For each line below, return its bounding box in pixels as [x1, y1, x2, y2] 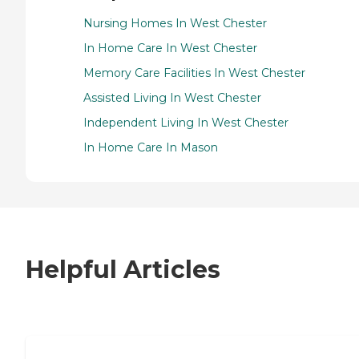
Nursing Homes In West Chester [83, 15, 267, 30]
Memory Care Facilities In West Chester [83, 65, 305, 80]
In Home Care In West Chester [83, 40, 257, 55]
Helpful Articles [26, 255, 220, 285]
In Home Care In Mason [83, 139, 218, 155]
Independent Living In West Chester [83, 115, 288, 130]
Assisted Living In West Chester [83, 90, 261, 105]
